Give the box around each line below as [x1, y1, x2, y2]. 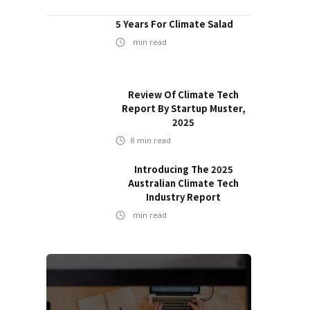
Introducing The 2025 [134, 163, 233, 176]
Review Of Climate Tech [128, 88, 239, 101]
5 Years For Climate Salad [116, 17, 233, 30]
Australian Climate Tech [128, 176, 239, 190]
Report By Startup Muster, [121, 102, 246, 115]
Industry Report [146, 190, 221, 203]
